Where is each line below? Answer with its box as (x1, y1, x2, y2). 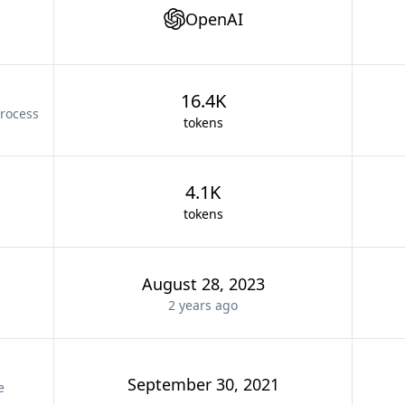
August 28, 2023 (141, 273, 265, 295)
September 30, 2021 (127, 373, 279, 395)
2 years (168, 297, 212, 314)
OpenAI (184, 8, 243, 30)
